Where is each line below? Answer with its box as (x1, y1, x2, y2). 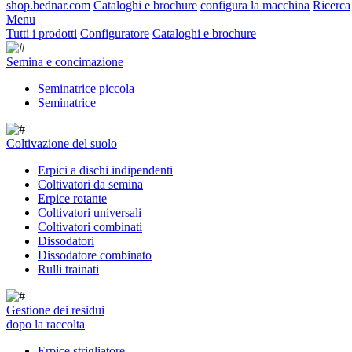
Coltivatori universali (38, 206, 141, 219)
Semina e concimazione (6, 55, 123, 68)
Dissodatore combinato (38, 248, 152, 262)
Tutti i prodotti (6, 27, 77, 40)
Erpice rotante (38, 192, 107, 205)
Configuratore (80, 27, 149, 40)
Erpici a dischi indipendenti (38, 163, 173, 177)
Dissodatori (38, 234, 94, 247)
